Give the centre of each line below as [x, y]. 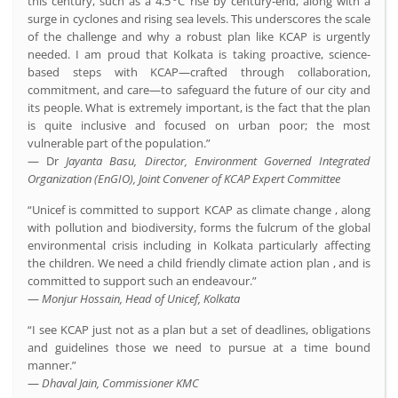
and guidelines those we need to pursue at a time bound [199, 347]
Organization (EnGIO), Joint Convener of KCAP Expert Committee [184, 178]
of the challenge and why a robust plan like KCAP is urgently [199, 36]
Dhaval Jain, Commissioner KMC [120, 382]
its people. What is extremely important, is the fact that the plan [199, 107]
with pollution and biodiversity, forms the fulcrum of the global [199, 227]
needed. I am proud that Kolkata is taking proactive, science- [199, 54]
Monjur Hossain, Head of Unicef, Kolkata [141, 298]
